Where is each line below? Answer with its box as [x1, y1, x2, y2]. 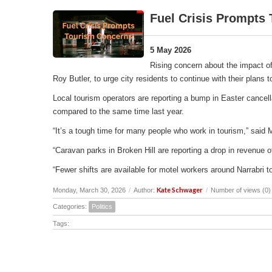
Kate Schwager [157, 185, 203, 194]
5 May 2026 [150, 45, 191, 55]
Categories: [53, 202, 89, 210]
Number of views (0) [211, 186, 271, 194]
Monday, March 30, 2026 [53, 186, 126, 194]
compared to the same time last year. [53, 106, 186, 116]
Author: [134, 186, 157, 194]
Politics [92, 202, 112, 210]
